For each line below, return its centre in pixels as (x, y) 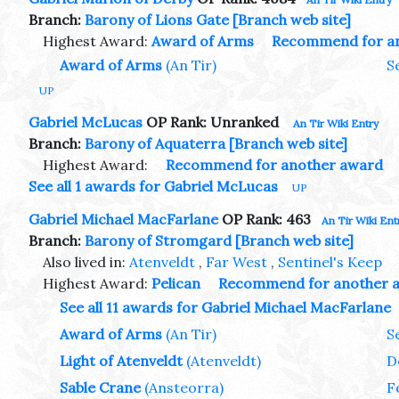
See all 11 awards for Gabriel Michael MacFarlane (225, 307)
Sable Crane (100, 387)
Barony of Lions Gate (157, 20)
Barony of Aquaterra (155, 144)
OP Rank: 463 (265, 219)
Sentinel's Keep (330, 261)
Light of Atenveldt (121, 360)
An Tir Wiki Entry (336, 124)
